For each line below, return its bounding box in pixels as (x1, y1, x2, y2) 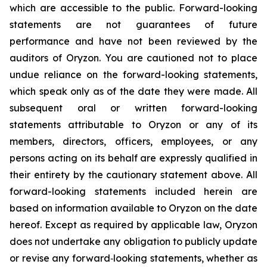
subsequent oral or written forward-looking (10, 102, 257, 114)
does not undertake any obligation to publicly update (10, 235, 257, 247)
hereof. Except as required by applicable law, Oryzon (10, 219, 257, 231)
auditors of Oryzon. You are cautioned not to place (10, 52, 257, 64)
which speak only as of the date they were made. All (10, 85, 257, 97)
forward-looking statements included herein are (10, 185, 257, 197)
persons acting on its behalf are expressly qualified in (10, 152, 257, 164)
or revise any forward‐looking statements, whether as (10, 252, 257, 264)
